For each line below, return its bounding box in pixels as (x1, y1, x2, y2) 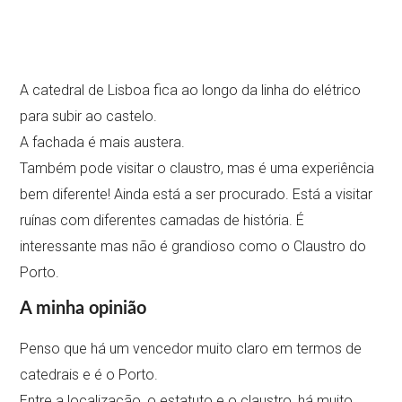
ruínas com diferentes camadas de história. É (20, 212, 305, 230)
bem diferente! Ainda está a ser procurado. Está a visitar (20, 186, 373, 204)
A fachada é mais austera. (20, 134, 186, 152)
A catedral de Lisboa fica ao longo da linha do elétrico (20, 82, 362, 100)
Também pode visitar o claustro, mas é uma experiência (20, 160, 375, 178)
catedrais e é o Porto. (20, 366, 159, 384)
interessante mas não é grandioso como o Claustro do (20, 238, 367, 256)
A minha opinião (20, 300, 147, 319)
